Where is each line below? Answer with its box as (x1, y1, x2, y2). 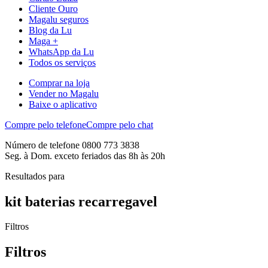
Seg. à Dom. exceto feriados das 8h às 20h (5, 150, 165, 161)
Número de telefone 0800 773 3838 (5, 139, 139, 150)
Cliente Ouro (29, 3, 78, 14)
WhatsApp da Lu (29, 46, 94, 57)
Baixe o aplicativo (29, 99, 97, 109)
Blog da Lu (29, 25, 72, 35)
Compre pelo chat (86, 119, 153, 130)
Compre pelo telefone (5, 119, 86, 130)
